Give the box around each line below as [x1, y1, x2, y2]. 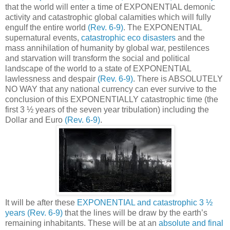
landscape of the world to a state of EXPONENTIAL [5, 64, 191, 73]
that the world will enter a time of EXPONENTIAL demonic [5, 2, 215, 11]
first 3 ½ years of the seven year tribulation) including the [5, 105, 209, 114]
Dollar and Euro [5, 115, 65, 124]
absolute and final [159, 218, 223, 227]
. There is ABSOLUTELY [133, 74, 223, 83]
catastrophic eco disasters [81, 33, 176, 42]
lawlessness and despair [5, 74, 98, 83]
